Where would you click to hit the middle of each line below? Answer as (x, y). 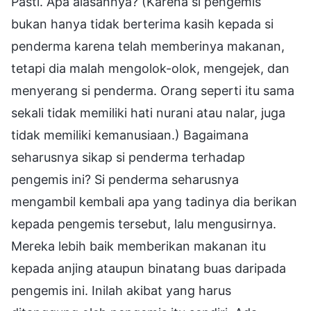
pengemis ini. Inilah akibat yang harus (121, 290)
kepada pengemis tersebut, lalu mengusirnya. (144, 224)
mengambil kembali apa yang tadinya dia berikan (154, 201)
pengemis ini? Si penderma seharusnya (125, 179)
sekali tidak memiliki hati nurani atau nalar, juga (148, 112)
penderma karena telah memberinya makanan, (148, 46)
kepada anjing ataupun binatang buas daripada (149, 268)
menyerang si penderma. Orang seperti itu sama (153, 90)
